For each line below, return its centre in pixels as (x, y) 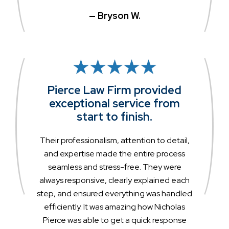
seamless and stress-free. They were (114, 167)
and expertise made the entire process (114, 153)
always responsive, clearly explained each (114, 180)
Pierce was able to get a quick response (114, 220)
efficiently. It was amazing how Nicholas (114, 207)
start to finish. (114, 117)
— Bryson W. (114, 15)
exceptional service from (114, 103)
